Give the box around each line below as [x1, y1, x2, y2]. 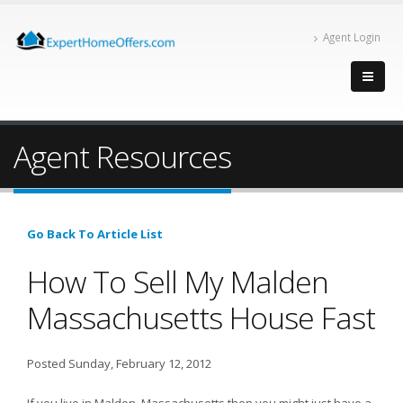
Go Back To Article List [27, 226, 163, 242]
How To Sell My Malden [27, 261, 328, 302]
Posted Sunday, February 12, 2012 [27, 355, 211, 372]
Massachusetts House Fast [27, 297, 375, 338]
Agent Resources [13, 136, 231, 177]
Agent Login [323, 30, 381, 44]
